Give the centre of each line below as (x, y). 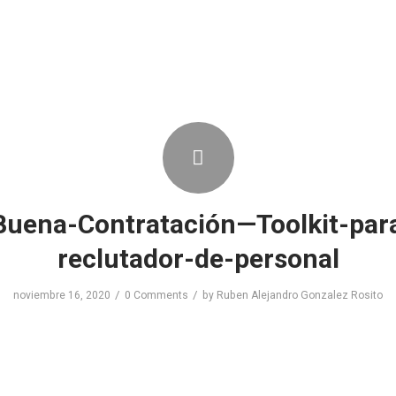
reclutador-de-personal (198, 259)
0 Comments (156, 295)
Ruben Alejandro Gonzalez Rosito (300, 295)
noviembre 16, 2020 (62, 295)
